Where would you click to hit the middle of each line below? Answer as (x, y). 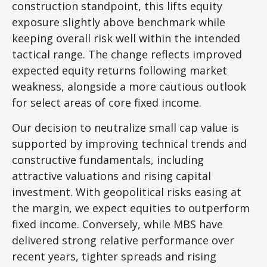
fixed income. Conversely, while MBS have (117, 224)
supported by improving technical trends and (129, 144)
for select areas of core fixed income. (107, 103)
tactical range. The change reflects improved (127, 55)
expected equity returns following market (119, 71)
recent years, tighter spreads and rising (114, 257)
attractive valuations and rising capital (111, 176)
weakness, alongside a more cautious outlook (129, 87)
